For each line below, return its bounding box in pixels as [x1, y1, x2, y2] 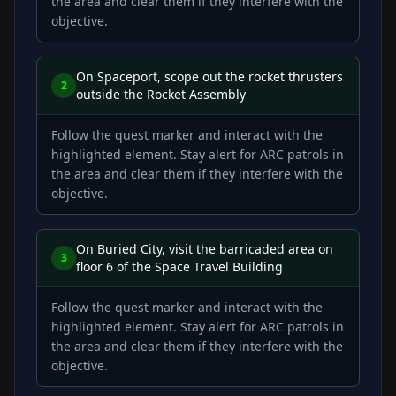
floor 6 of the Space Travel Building [76, 257, 283, 275]
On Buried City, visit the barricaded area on [76, 240, 333, 257]
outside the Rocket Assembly [76, 85, 246, 103]
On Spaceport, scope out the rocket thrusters [76, 67, 343, 85]
